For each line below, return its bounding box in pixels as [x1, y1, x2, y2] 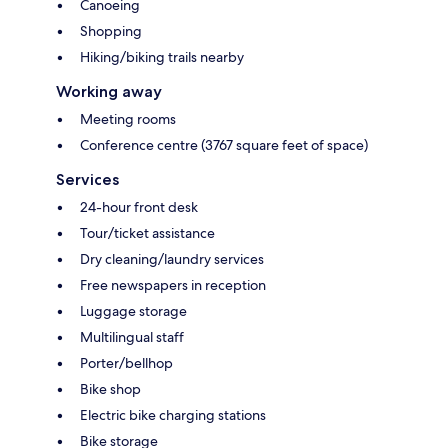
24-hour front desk [80, 197, 198, 216]
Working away [56, 81, 162, 101]
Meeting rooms [80, 109, 176, 128]
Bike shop [80, 379, 141, 398]
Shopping [80, 21, 142, 40]
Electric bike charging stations [80, 405, 266, 424]
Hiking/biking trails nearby [80, 47, 244, 66]
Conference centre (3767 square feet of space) [80, 135, 368, 154]
